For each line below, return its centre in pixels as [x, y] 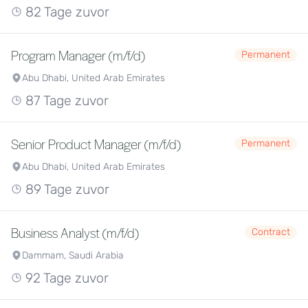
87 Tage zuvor [65, 101]
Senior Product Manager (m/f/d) [96, 144]
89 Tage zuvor [66, 189]
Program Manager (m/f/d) [78, 55]
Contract [271, 232]
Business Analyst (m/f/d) [75, 232]
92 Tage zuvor [65, 278]
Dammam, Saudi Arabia [73, 255]
